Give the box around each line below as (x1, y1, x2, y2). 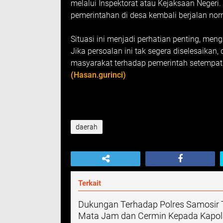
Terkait (78, 179, 101, 188)
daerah (76, 123, 98, 131)
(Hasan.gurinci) (71, 70, 126, 80)
